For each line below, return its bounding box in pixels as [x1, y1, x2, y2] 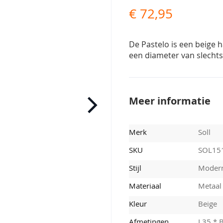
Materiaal [129, 180, 162, 191]
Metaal [198, 180, 222, 191]
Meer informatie [129, 94, 211, 108]
